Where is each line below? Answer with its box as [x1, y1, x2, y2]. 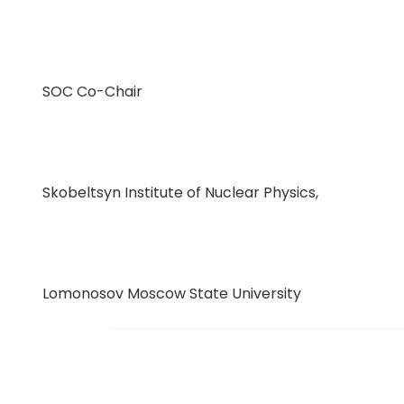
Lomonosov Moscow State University [41, 283, 301, 304]
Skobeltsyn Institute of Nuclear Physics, [41, 182, 318, 203]
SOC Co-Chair [41, 81, 142, 102]
